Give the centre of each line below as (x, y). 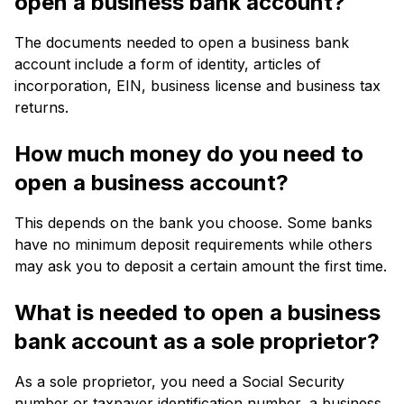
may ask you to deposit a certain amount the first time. (201, 266)
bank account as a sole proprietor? (197, 341)
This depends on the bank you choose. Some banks (193, 222)
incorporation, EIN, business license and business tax (197, 85)
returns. (41, 107)
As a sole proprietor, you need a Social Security (179, 381)
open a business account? (151, 182)
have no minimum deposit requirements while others (193, 244)
